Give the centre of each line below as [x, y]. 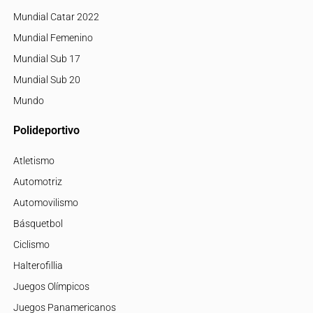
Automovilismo [45, 202]
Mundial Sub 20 [46, 79]
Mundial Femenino [53, 37]
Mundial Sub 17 [46, 58]
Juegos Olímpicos [51, 286]
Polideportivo [46, 130]
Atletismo [34, 160]
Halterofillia [38, 265]
